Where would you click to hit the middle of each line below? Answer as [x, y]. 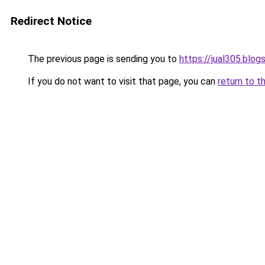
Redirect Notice [51, 21]
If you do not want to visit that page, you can [122, 81]
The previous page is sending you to [102, 59]
